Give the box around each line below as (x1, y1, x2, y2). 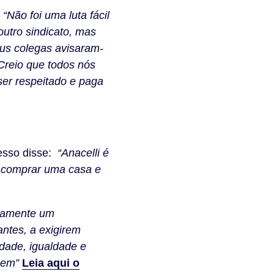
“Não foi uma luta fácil (3, 9, 109, 21)
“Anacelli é (54, 147, 109, 159)
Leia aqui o (22, 257, 80, 269)
